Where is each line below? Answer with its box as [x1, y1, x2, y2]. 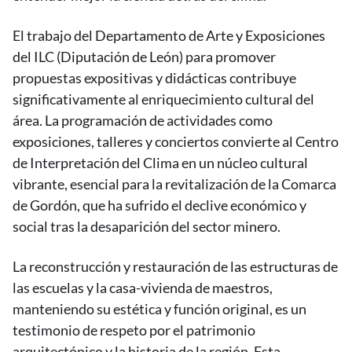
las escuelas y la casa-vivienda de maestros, [13, 278, 273, 296]
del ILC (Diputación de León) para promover [13, 47, 276, 65]
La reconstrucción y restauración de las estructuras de [13, 257, 338, 275]
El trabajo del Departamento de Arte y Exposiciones [13, 26, 325, 44]
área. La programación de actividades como [13, 111, 273, 129]
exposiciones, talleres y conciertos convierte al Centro [13, 132, 339, 150]
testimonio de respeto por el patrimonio [13, 321, 255, 339]
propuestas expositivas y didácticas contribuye [13, 68, 296, 86]
